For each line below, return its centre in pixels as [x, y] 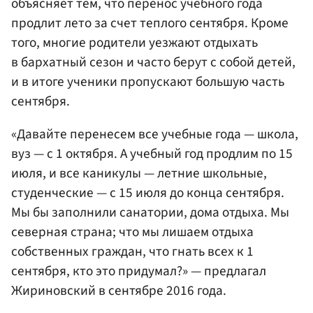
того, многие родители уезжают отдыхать [134, 42]
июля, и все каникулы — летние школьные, [139, 174]
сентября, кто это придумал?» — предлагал [139, 271]
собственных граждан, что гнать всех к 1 [132, 252]
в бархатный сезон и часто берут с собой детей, [153, 62]
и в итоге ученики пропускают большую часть [148, 81]
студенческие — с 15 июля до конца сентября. [148, 193]
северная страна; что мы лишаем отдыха [132, 232]
